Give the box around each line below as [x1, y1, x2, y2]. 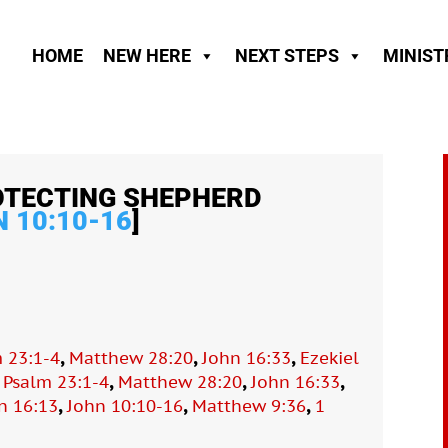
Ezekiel [300, 346, 360, 369]
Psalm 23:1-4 [3, 370, 110, 393]
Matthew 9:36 [192, 394, 307, 417]
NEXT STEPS [234, 45, 339, 66]
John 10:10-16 [67, 394, 184, 417]
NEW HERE [102, 45, 191, 66]
